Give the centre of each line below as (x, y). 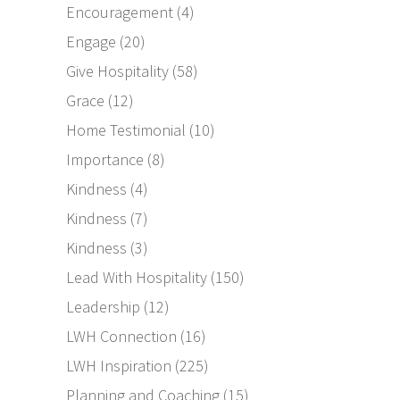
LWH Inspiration (119, 366)
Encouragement (120, 12)
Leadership (103, 307)
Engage (91, 42)
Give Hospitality (117, 71)
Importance (105, 160)
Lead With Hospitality (137, 278)
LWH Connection (121, 337)
